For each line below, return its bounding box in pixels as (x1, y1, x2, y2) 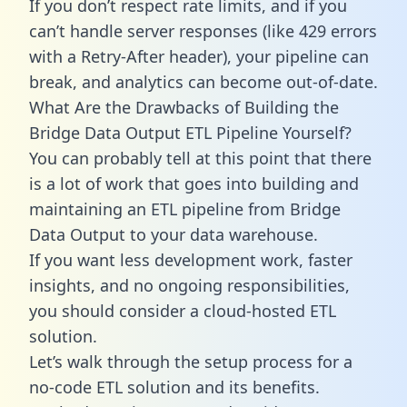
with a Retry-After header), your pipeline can (29, 45, 369, 67)
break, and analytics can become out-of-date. (29, 70, 378, 93)
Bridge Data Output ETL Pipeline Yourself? (29, 121, 352, 144)
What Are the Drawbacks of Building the (29, 95, 339, 118)
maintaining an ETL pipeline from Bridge (29, 197, 341, 220)
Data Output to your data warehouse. (29, 223, 318, 245)
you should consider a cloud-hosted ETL (29, 299, 336, 322)
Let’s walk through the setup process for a (29, 350, 352, 372)
